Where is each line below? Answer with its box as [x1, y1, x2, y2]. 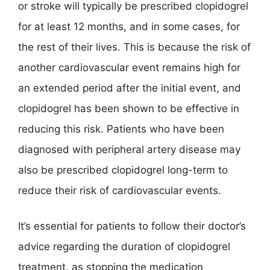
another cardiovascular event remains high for [18, 61, 240, 74]
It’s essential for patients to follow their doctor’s [18, 220, 246, 232]
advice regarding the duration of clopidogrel [18, 240, 230, 253]
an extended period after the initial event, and [18, 81, 241, 94]
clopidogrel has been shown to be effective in [18, 102, 239, 115]
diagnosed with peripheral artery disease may [18, 143, 240, 155]
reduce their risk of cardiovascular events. [18, 184, 221, 196]
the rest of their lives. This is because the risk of [18, 40, 251, 53]
